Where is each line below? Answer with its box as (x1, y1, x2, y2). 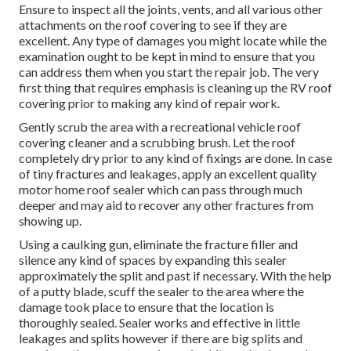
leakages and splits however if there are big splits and (19, 331, 302, 346)
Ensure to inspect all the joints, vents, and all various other (19, 2, 323, 17)
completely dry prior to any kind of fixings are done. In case (19, 150, 332, 166)
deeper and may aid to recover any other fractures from (19, 197, 313, 213)
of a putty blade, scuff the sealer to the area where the (19, 284, 304, 299)
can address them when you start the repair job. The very (19, 64, 319, 80)
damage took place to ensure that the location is (19, 299, 274, 315)
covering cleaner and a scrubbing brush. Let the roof (19, 135, 295, 150)
